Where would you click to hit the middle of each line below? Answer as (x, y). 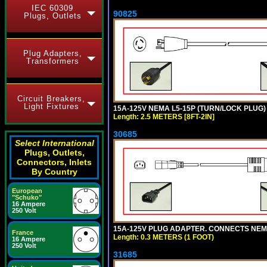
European (27, 191)
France (23, 232)
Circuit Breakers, (51, 99)
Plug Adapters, (52, 53)
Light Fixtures (51, 106)
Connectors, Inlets (54, 162)
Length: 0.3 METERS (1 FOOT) (164, 237)
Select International (54, 143)
